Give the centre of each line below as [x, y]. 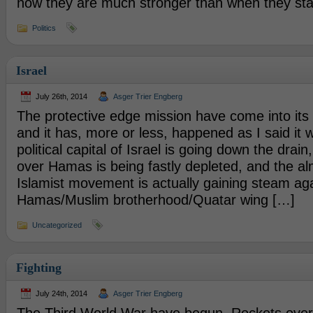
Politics [44, 28]
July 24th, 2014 [61, 293]
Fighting [38, 268]
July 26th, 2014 [61, 96]
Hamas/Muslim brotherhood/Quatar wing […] [155, 200]
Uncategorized [57, 225]
